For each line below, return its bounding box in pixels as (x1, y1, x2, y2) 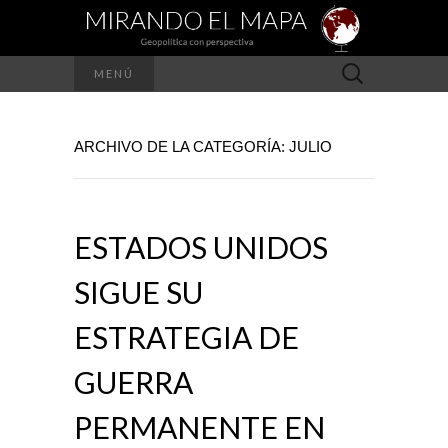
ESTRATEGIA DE (74, 318, 299, 355)
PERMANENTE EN (74, 408, 325, 445)
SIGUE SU (74, 273, 203, 310)
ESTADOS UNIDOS (74, 228, 328, 265)
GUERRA (74, 363, 193, 400)
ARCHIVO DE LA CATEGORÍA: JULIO (74, 137, 332, 155)
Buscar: (331, 58, 376, 74)
